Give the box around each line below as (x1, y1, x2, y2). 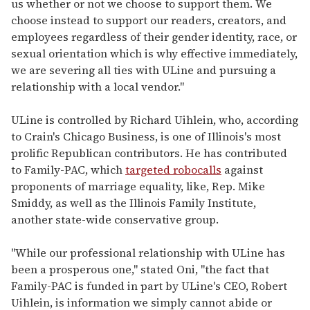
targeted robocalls (125, 161, 221, 177)
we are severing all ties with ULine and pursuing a (11, 62, 276, 77)
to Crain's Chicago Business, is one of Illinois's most (11, 128, 281, 144)
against (221, 161, 263, 177)
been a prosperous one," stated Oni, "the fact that (11, 261, 269, 277)
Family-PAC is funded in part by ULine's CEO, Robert (11, 277, 287, 293)
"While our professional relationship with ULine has (11, 244, 285, 260)
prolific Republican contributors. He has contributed (11, 145, 287, 161)
